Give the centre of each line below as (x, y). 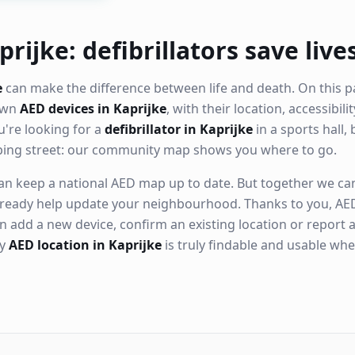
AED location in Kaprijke (85, 245)
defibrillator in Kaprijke (179, 129)
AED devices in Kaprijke (93, 109)
